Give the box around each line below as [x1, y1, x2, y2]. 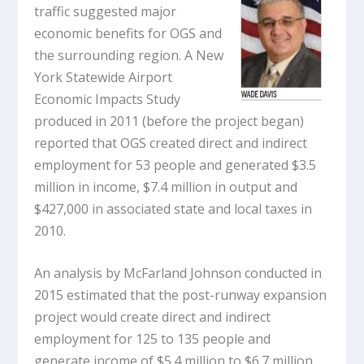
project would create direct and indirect [34, 308, 271, 327]
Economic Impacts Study [34, 89, 181, 108]
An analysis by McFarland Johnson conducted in [34, 264, 323, 283]
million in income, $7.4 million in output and [34, 177, 298, 196]
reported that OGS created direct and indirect [34, 133, 308, 152]
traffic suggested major [34, 2, 177, 20]
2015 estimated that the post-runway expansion [34, 286, 327, 305]
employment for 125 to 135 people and [34, 330, 271, 349]
